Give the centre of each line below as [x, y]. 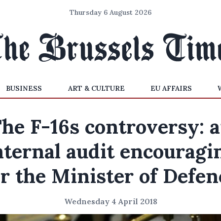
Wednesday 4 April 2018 [110, 201]
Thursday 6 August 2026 [110, 12]
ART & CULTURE [96, 88]
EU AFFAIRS [171, 88]
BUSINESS [24, 88]
